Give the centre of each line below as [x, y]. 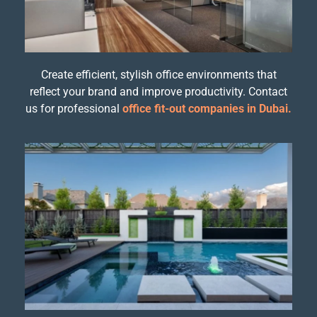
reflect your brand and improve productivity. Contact [158, 91]
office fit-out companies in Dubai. [207, 108]
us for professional [74, 108]
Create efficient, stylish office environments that [158, 74]
